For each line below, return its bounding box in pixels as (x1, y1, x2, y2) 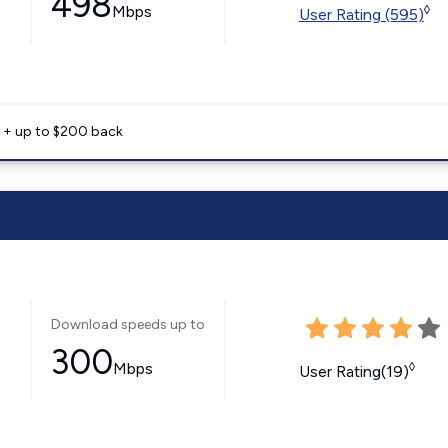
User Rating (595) (298, 4, 424, 24)
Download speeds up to (50, 316, 205, 333)
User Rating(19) (298, 361, 409, 381)
